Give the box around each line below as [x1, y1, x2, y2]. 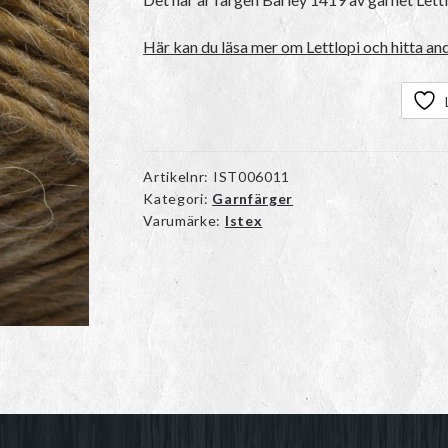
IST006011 [212, 168, 291, 186]
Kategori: [143, 190, 213, 208]
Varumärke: [143, 212, 225, 230]
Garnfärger [212, 190, 294, 208]
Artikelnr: [143, 168, 213, 186]
